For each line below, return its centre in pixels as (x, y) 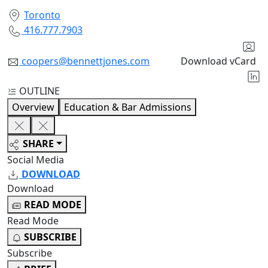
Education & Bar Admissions (128, 107)
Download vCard (218, 61)
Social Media (36, 160)
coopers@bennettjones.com (86, 61)
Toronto (42, 15)
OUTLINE (39, 91)
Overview (33, 107)
